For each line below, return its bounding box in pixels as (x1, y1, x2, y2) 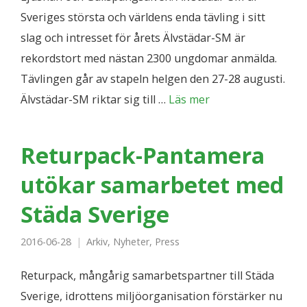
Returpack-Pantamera (21, 140, 265, 170)
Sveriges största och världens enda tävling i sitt (21, 10, 265, 25)
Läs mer (169, 92, 210, 107)
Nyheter (113, 235, 149, 248)
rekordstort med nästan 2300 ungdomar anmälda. (21, 51, 277, 66)
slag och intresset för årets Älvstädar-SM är (21, 30, 245, 45)
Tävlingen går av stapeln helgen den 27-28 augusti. (21, 71, 285, 86)
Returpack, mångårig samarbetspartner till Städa (21, 268, 274, 283)
